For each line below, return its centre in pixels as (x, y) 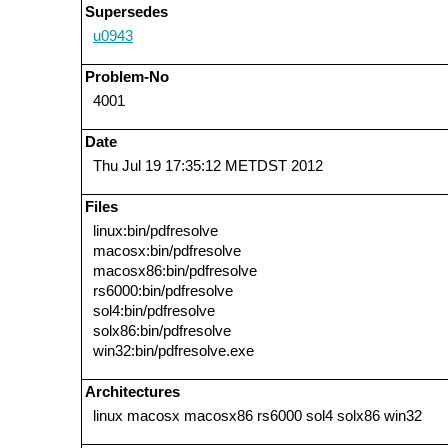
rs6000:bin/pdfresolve (163, 290)
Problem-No (127, 76)
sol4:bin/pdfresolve (154, 310)
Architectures (132, 391)
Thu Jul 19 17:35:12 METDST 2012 (208, 165)
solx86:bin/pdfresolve (162, 330)
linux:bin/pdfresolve (155, 230)
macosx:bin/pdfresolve (167, 250)
